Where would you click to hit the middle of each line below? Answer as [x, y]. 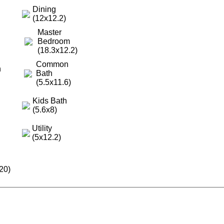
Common [52, 64]
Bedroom [53, 41]
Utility [42, 128]
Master [49, 32]
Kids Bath [49, 100]
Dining [44, 9]
